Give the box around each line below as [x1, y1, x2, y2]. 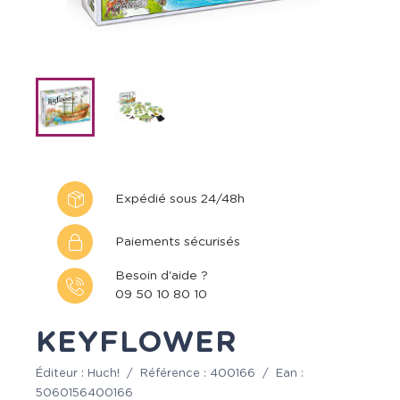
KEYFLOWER [36, 329, 237, 357]
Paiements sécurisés [115, 235, 240, 248]
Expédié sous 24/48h [115, 192, 245, 205]
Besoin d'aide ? [115, 270, 208, 282]
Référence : [140, 368, 210, 379]
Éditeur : [36, 368, 87, 379]
